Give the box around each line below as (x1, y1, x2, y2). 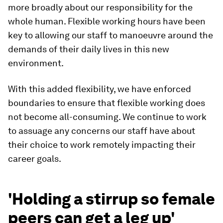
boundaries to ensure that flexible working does (8, 98, 205, 108)
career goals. (8, 153, 61, 164)
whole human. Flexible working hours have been (8, 16, 206, 26)
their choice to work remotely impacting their (8, 139, 196, 150)
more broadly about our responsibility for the (8, 2, 193, 12)
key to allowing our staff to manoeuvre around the (8, 30, 213, 40)
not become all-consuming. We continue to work (8, 111, 207, 122)
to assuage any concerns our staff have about (8, 125, 195, 136)
